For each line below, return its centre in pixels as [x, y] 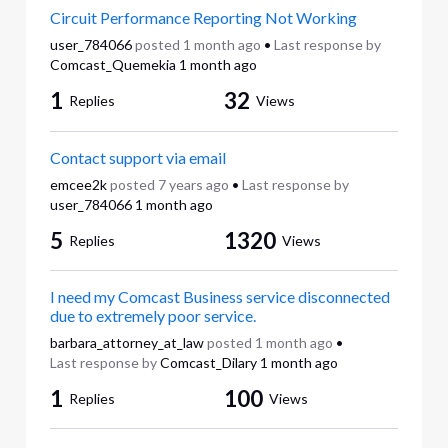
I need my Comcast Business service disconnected [219, 296]
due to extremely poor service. [152, 315]
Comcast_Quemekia [112, 65]
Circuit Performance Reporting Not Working [203, 18]
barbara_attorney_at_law [126, 342]
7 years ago [193, 184]
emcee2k [78, 184]
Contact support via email [137, 157]
